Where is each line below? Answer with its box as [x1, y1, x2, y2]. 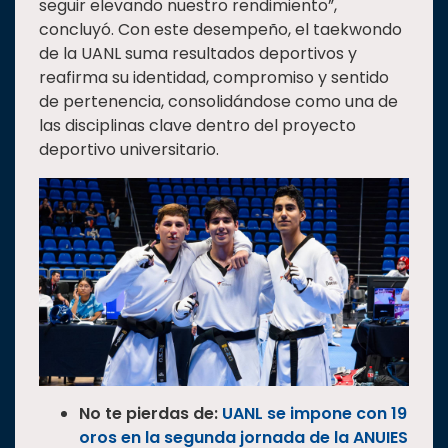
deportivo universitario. [39, 137, 219, 161]
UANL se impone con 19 [222, 401, 407, 425]
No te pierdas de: [79, 401, 222, 425]
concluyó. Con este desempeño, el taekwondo [39, 17, 402, 41]
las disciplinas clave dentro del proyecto [39, 113, 356, 137]
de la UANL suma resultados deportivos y [39, 41, 357, 65]
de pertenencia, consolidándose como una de [39, 89, 398, 113]
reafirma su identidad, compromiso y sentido [39, 65, 389, 89]
